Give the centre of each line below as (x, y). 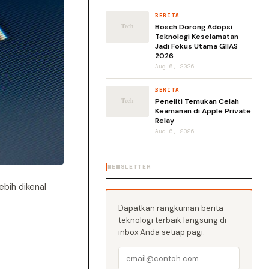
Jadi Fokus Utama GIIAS (196, 46)
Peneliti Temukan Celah (197, 101)
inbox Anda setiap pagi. (162, 232)
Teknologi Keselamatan (197, 37)
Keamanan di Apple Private (203, 111)
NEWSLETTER (129, 167)
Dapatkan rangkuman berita (171, 208)
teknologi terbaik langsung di (172, 220)
